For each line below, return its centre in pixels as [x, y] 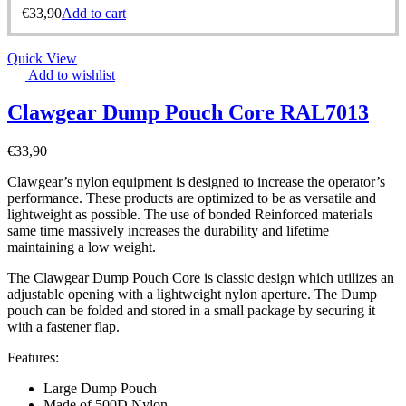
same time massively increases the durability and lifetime [168, 231]
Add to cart [94, 13]
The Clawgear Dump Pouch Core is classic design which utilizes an [201, 278]
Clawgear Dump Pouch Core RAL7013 [188, 113]
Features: [33, 358]
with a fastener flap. [63, 327]
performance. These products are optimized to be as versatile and [192, 198]
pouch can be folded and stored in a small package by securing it [191, 311]
